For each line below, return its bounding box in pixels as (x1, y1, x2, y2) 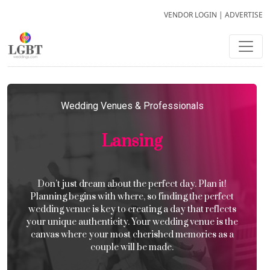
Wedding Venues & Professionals (60, 100, 204, 111)
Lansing (102, 131, 162, 152)
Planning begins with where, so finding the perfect (30, 191, 234, 202)
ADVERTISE (225, 10, 263, 20)
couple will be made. (90, 242, 174, 253)
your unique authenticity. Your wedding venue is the (26, 216, 238, 228)
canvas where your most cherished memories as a (30, 229, 234, 240)
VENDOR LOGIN (164, 10, 217, 20)
